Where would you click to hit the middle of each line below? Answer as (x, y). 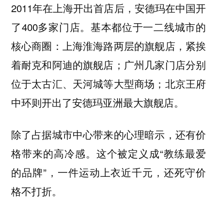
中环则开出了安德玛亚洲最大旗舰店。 (97, 102)
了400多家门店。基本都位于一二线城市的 (108, 26)
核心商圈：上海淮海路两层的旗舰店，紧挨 (108, 45)
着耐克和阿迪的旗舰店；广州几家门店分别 (108, 64)
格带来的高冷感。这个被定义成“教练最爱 (108, 153)
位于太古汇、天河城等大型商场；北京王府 (108, 83)
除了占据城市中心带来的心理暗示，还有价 (108, 134)
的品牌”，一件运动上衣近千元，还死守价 (108, 172)
